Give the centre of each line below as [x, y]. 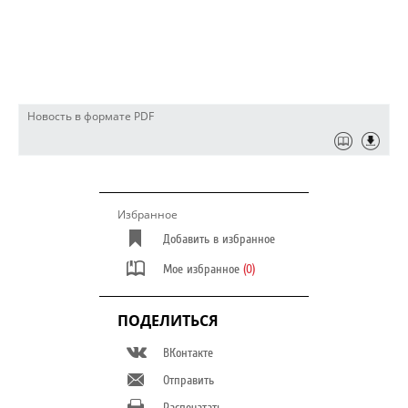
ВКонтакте [188, 353]
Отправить [189, 381]
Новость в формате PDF [91, 116]
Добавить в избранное [219, 240]
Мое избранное [203, 270]
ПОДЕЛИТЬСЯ [168, 321]
